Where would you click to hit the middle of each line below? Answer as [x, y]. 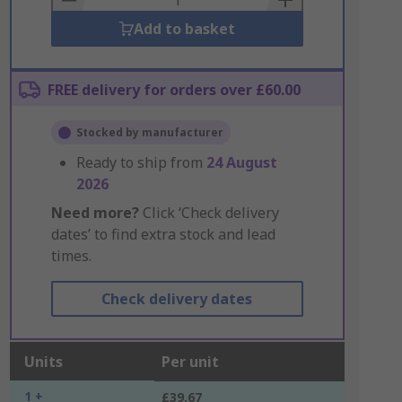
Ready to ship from [141, 162]
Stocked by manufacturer [149, 132]
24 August [241, 162]
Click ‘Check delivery [209, 213]
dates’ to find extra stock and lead [163, 234]
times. [71, 256]
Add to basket [184, 29]
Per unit [190, 362]
